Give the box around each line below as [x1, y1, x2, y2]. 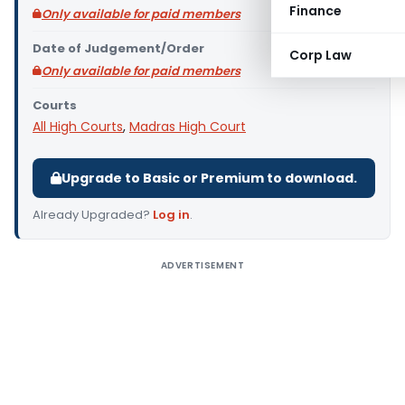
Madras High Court [129, 118, 246, 136]
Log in [153, 206, 190, 223]
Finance [289, 2, 342, 20]
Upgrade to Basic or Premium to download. [61, 169, 357, 187]
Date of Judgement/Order [33, 40, 204, 57]
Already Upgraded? [33, 206, 153, 223]
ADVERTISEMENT [160, 259, 245, 272]
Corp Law [289, 46, 352, 64]
